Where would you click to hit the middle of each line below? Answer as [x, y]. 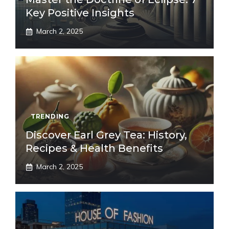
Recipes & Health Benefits [94, 148]
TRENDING [50, 117]
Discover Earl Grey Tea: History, [106, 135]
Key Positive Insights [80, 13]
